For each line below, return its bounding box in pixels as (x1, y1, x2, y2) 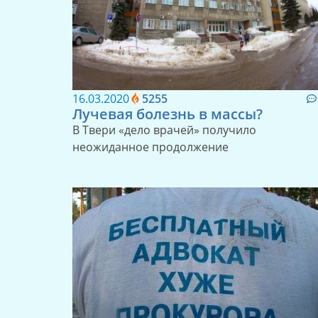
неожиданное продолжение (72, 139, 229, 155)
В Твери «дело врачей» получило (72, 122, 256, 138)
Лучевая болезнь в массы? (72, 104, 263, 124)
